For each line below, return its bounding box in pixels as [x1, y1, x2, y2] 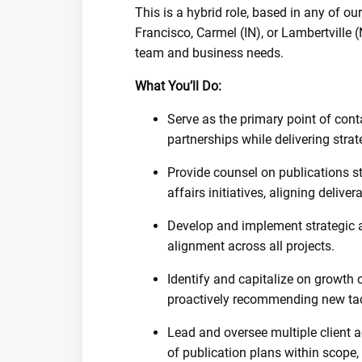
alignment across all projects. [167, 238, 335, 254]
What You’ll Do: [135, 78, 221, 94]
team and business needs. [135, 45, 284, 61]
